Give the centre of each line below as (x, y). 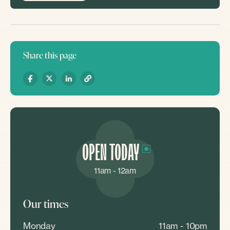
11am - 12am (115, 171)
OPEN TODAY (110, 154)
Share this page (50, 55)
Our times (45, 204)
